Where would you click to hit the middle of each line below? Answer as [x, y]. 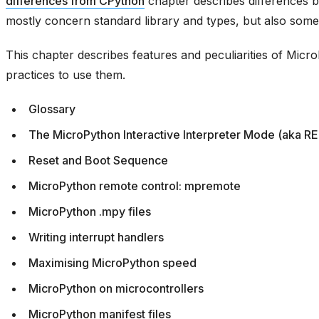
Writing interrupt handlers [96, 237]
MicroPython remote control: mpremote [135, 186]
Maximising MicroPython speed [113, 263]
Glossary [52, 109]
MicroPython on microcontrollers [116, 288]
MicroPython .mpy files [90, 211]
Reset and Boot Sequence [98, 160]
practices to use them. [66, 75]
